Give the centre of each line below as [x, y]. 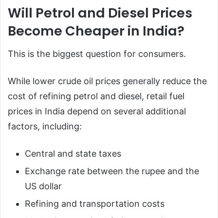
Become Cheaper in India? [96, 31]
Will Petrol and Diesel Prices [100, 13]
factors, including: [45, 127]
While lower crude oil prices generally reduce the [107, 81]
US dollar [43, 186]
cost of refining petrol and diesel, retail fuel [96, 96]
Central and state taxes [73, 154]
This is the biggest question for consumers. [97, 54]
